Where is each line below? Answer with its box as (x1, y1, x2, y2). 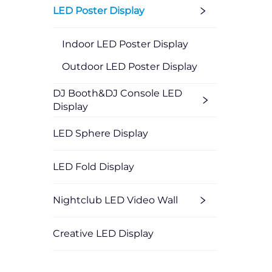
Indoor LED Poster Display (62, 38, 188, 50)
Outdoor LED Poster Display (62, 61, 197, 73)
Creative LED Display (53, 228, 154, 240)
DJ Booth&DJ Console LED (53, 87, 182, 100)
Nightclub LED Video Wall (53, 194, 178, 206)
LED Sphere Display (53, 127, 148, 140)
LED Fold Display (53, 161, 134, 173)
